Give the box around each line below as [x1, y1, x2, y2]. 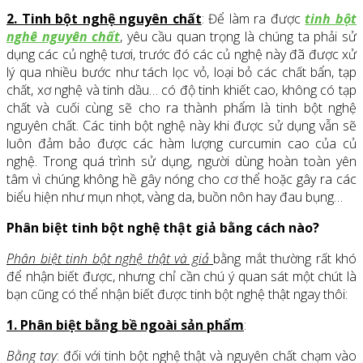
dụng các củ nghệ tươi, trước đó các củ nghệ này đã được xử [6, 45, 357, 64]
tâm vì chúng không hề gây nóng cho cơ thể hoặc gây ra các [6, 170, 357, 189]
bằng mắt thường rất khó [213, 250, 357, 268]
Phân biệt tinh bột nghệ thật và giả [6, 250, 213, 268]
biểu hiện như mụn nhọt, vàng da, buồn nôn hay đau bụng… [6, 188, 343, 207]
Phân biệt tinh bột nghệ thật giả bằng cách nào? [6, 219, 319, 237]
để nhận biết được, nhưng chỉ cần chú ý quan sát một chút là [6, 267, 357, 286]
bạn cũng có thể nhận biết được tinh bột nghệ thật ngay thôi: [6, 285, 348, 304]
